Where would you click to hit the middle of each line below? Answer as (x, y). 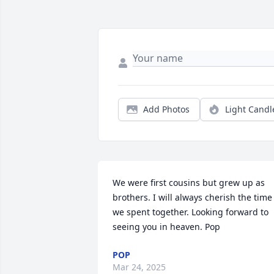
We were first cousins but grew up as (189, 183)
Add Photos (166, 109)
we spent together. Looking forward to (191, 212)
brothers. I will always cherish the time (192, 198)
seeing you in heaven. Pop (166, 227)
